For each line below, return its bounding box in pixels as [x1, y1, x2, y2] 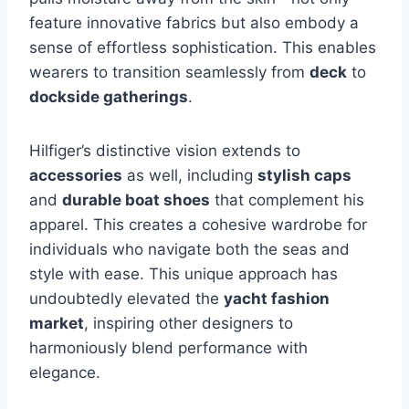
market [29, 313, 84, 332]
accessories [29, 165, 122, 184]
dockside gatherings [29, 87, 188, 106]
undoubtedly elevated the [29, 288, 224, 308]
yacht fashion [224, 288, 330, 308]
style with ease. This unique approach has [29, 264, 338, 283]
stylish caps [257, 165, 351, 184]
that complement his [210, 190, 364, 209]
